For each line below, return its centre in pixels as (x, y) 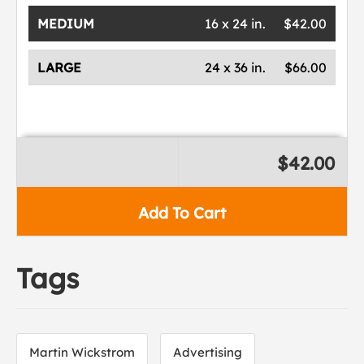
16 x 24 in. (235, 24)
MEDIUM (66, 24)
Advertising (208, 352)
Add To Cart (182, 213)
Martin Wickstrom (82, 352)
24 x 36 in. (235, 67)
